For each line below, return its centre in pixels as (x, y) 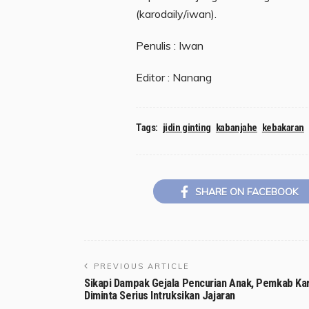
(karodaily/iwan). (176, 13)
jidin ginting (187, 127)
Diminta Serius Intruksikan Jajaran (160, 296)
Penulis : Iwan (170, 45)
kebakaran (283, 127)
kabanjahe (236, 127)
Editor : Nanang (174, 77)
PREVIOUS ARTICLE (142, 267)
